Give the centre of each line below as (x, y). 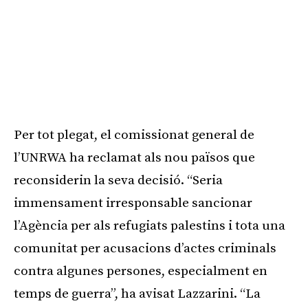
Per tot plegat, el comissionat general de (134, 135)
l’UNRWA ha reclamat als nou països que (134, 158)
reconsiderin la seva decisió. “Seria (118, 181)
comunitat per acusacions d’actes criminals (145, 249)
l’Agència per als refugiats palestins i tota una (150, 226)
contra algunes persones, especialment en (141, 272)
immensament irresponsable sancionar (133, 203)
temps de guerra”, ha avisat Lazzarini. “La (137, 294)
